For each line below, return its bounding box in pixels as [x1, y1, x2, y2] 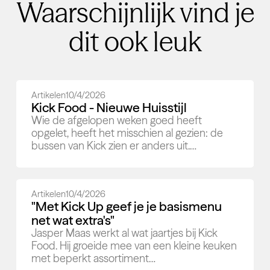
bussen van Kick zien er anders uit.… [31, 139, 197, 152]
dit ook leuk [68, 25, 202, 58]
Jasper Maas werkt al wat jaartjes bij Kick [31, 227, 218, 240]
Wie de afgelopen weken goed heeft [31, 113, 202, 127]
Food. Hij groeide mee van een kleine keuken [31, 239, 237, 253]
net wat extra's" [31, 212, 115, 228]
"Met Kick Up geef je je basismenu [31, 198, 222, 215]
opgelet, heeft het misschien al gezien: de [31, 126, 224, 140]
